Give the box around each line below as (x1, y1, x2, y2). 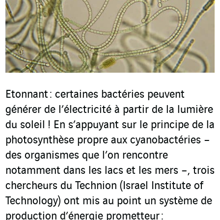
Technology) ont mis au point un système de (5, 195, 212, 208)
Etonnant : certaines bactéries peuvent (5, 89, 185, 101)
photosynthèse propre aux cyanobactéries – (5, 135, 210, 147)
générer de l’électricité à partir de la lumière (5, 104, 213, 116)
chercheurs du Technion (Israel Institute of (5, 180, 203, 192)
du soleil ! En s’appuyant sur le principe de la (5, 119, 215, 132)
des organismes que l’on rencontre (5, 150, 168, 162)
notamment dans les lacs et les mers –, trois (5, 165, 215, 177)
